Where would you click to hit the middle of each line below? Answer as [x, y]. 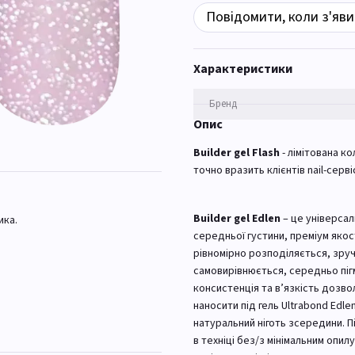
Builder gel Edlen [237, 218]
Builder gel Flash [237, 153]
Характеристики [243, 69]
